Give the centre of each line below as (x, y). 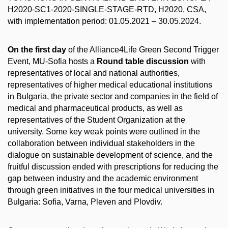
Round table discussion (144, 62)
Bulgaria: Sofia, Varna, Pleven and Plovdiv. (85, 202)
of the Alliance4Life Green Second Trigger (144, 50)
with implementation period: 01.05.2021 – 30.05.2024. (104, 21)
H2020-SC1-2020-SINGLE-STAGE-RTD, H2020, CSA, (107, 9)
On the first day (38, 50)
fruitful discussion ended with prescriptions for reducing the (113, 167)
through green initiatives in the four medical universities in (111, 190)
